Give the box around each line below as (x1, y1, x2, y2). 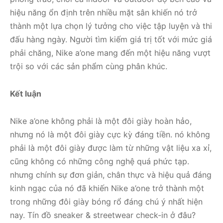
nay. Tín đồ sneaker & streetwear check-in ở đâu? (10, 210, 196, 221)
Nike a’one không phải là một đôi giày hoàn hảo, (10, 116, 192, 126)
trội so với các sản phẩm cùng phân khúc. (10, 61, 167, 72)
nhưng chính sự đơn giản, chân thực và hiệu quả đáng (10, 170, 212, 180)
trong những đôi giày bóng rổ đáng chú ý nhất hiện (10, 197, 203, 207)
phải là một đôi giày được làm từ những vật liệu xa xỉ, (10, 143, 212, 153)
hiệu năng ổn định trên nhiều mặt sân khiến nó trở (10, 7, 197, 18)
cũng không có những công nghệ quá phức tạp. (10, 156, 189, 167)
